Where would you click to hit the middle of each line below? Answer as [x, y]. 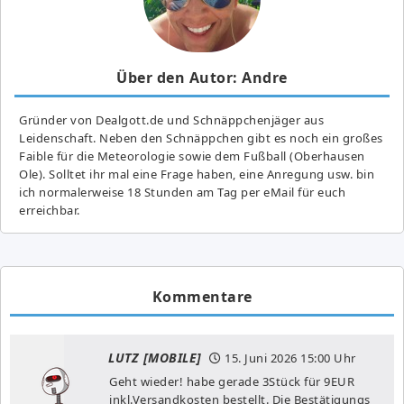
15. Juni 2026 [261, 358]
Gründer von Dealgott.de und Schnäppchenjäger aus [171, 119]
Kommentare [202, 296]
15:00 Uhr [326, 358]
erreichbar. [50, 210]
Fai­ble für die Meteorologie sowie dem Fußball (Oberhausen [192, 156]
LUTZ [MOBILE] [155, 357]
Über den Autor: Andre [202, 77]
